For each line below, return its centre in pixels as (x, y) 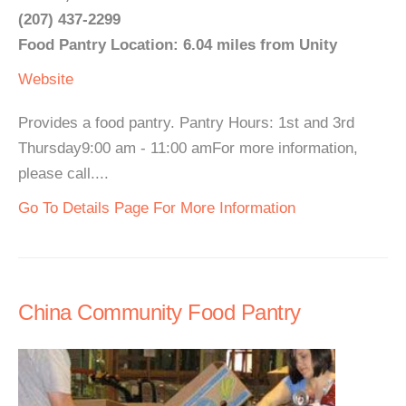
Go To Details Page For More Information (157, 208)
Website (46, 79)
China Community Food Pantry (159, 312)
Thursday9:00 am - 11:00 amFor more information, (188, 148)
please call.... (63, 174)
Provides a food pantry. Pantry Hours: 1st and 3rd (186, 123)
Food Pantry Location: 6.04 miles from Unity (178, 45)
